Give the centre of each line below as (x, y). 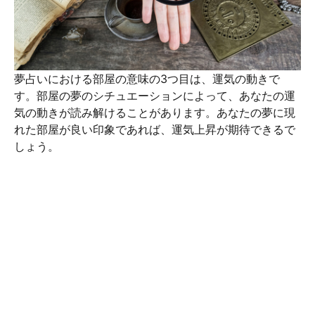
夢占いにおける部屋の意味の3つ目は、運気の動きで (147, 79)
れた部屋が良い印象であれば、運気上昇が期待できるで (155, 129)
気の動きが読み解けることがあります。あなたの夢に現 (155, 112)
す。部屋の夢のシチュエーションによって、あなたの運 (155, 96)
